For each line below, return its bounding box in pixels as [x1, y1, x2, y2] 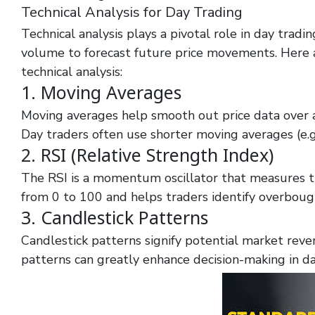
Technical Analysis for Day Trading [21, 3, 243, 22]
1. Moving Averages [21, 80, 181, 104]
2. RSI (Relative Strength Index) [21, 143, 274, 167]
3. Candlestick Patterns [21, 205, 208, 229]
